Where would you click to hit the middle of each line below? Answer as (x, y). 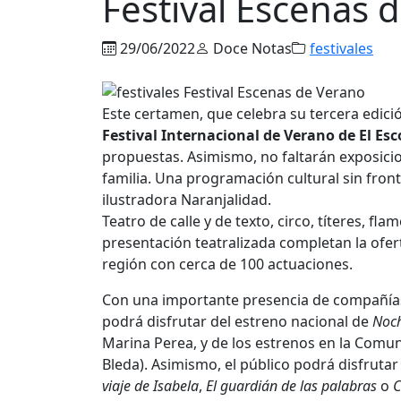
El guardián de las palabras (293, 386)
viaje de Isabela (150, 386)
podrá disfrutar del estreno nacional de (237, 322)
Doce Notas (251, 48)
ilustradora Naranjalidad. (187, 200)
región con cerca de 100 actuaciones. (227, 264)
